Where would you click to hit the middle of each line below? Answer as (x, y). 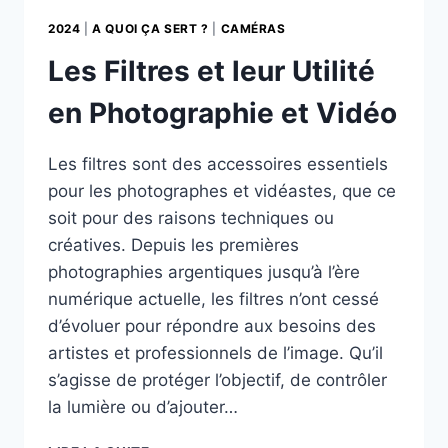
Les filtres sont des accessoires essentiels (218, 163)
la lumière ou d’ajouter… (143, 406)
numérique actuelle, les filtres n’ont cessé (213, 298)
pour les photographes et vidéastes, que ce (222, 190)
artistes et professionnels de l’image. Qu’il (215, 352)
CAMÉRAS (253, 28)
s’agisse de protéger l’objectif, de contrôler (217, 379)
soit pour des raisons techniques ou (191, 217)
